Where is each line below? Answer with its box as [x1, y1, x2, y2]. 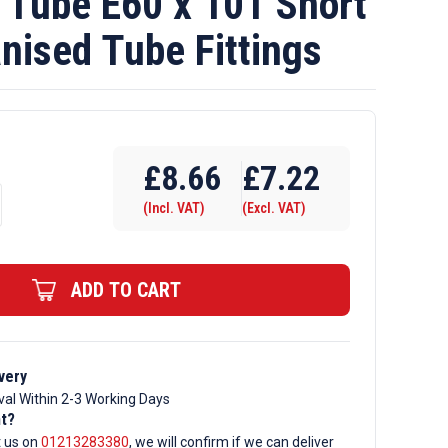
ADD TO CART [70, 278, 181, 302]
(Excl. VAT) [242, 200, 306, 216]
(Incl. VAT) [143, 200, 205, 216]
